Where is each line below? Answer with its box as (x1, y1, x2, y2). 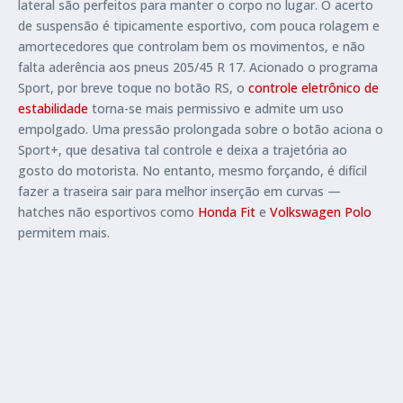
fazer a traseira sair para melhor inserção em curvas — (18, 183, 341, 201)
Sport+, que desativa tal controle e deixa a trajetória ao (18, 141, 347, 159)
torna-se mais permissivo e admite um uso (88, 100, 344, 118)
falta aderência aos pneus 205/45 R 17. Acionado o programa (18, 58, 378, 76)
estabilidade (18, 100, 88, 118)
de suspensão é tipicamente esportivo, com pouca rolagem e (18, 17, 380, 35)
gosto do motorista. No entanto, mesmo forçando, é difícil (18, 162, 367, 180)
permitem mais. (18, 224, 110, 242)
